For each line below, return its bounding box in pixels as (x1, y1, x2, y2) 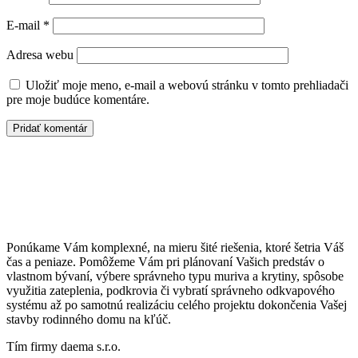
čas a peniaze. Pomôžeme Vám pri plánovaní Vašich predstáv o (6, 254, 324, 268)
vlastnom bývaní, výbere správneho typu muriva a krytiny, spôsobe (6, 268, 344, 283)
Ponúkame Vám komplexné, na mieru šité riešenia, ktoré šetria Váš (6, 240, 344, 254)
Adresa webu (6, 47, 74, 62)
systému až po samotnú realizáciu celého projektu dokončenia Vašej (6, 297, 347, 312)
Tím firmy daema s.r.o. (6, 339, 124, 353)
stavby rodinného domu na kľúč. (6, 312, 171, 326)
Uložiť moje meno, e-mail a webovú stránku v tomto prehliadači (26, 78, 348, 92)
